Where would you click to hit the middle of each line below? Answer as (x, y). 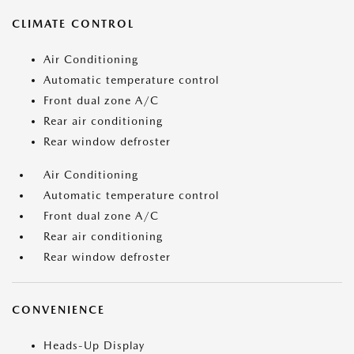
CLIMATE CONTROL (73, 24)
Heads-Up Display (94, 345)
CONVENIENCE (58, 310)
